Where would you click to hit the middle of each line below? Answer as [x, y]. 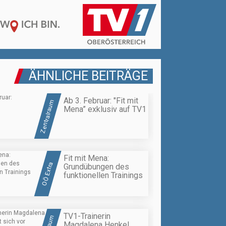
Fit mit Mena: [86, 158]
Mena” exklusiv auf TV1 [105, 109]
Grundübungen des [96, 167]
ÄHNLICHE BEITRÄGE [88, 76]
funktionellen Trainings [103, 176]
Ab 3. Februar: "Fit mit [101, 101]
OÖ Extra [47, 174]
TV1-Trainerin [87, 216]
